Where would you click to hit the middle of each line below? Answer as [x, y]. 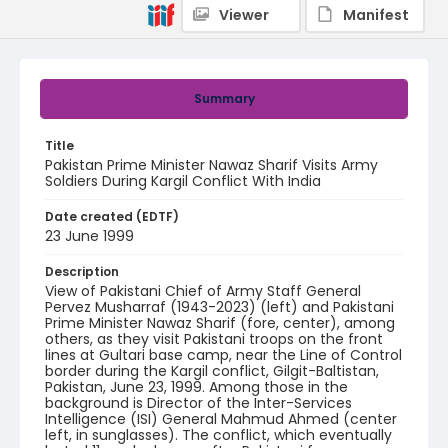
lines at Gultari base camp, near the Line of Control [223, 355]
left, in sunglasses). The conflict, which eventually [218, 435]
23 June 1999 [89, 236]
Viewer [244, 15]
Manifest [376, 15]
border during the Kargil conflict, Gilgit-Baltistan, [212, 371]
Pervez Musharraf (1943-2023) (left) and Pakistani [219, 307]
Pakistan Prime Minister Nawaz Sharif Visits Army [211, 165]
